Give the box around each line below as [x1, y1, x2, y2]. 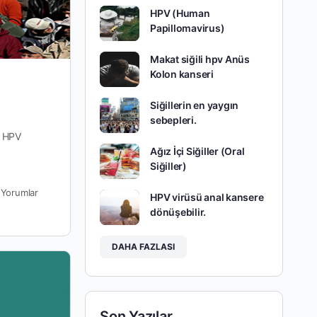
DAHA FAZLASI [112, 241, 175, 252]
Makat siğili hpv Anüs [150, 52, 250, 65]
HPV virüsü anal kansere [150, 190, 264, 203]
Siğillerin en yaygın [150, 98, 239, 111]
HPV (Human [150, 6, 210, 19]
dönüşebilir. [150, 205, 207, 218]
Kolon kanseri [150, 67, 214, 80]
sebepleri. [150, 113, 197, 126]
